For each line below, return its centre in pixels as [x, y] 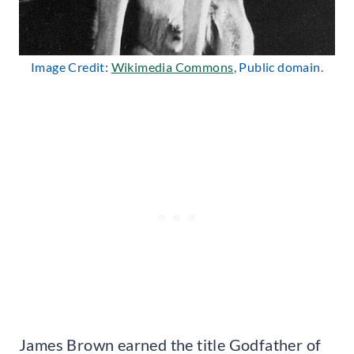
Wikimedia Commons [172, 67]
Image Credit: [71, 67]
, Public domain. [278, 67]
